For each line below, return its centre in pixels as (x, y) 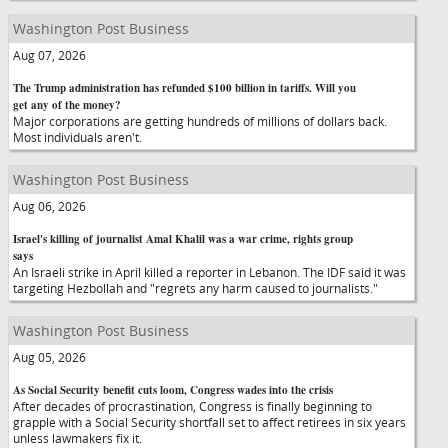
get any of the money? (67, 105)
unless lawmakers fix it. (77, 438)
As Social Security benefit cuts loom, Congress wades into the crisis (173, 390)
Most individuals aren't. (77, 137)
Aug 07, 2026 (49, 55)
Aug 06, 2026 (49, 206)
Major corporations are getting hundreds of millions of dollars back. (200, 121)
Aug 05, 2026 (49, 357)
